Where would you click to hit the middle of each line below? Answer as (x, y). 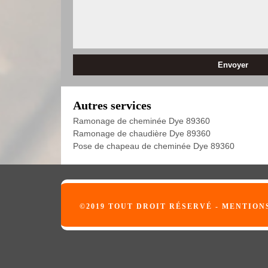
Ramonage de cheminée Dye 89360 (141, 121)
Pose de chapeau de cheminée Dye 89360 (154, 146)
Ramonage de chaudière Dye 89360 (142, 133)
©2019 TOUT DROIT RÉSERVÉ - (150, 206)
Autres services (112, 105)
